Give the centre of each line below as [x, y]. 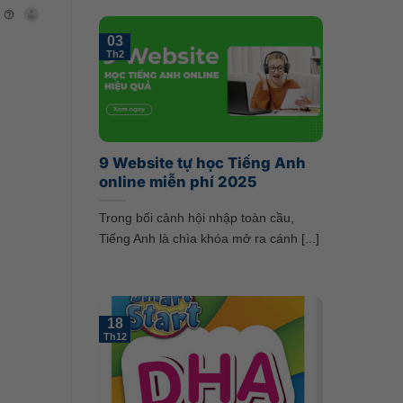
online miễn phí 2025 [177, 182]
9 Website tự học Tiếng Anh [202, 163]
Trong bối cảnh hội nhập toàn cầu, [196, 218]
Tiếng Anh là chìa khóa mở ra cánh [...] [209, 239]
